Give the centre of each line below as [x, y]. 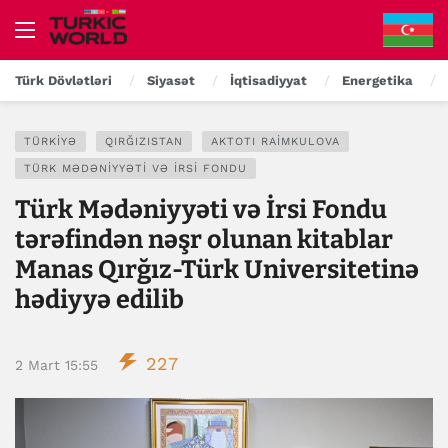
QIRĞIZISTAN [144, 141]
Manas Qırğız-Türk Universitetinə [217, 269]
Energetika [377, 80]
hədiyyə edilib [99, 299]
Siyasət [171, 80]
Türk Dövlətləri [63, 80]
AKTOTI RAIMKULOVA [275, 141]
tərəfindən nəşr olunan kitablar [204, 239]
